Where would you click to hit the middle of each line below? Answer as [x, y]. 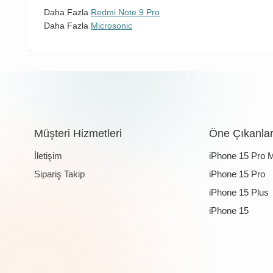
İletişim [48, 156]
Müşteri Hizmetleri [78, 134]
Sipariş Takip [59, 174]
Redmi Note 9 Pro [125, 12]
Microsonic [112, 26]
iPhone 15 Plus [239, 193]
